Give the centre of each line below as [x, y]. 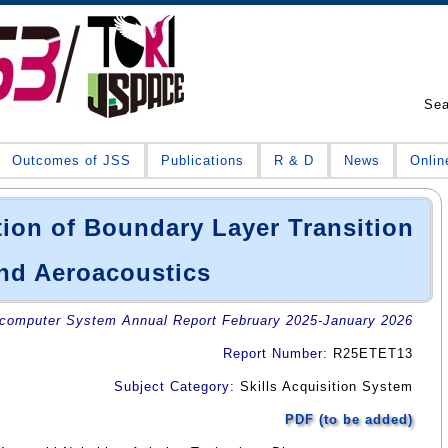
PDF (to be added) [349, 419]
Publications [202, 160]
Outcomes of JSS [71, 160]
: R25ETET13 [368, 353]
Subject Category [172, 386]
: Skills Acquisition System [321, 386]
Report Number [273, 353]
